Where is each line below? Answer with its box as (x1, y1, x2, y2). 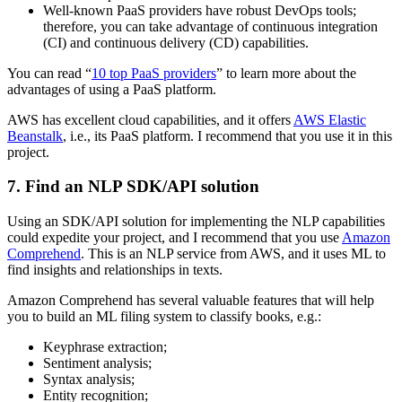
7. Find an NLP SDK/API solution (7, 177, 259, 197)
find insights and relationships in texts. (7, 262, 223, 278)
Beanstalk (7, 127, 63, 144)
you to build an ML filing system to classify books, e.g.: (7, 309, 321, 325)
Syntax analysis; (43, 371, 135, 388)
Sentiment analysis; (43, 355, 152, 371)
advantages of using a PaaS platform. (7, 81, 216, 97)
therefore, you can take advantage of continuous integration (43, 18, 378, 34)
